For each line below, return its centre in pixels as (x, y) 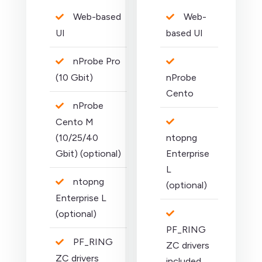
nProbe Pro (96, 61)
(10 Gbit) (74, 77)
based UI (185, 33)
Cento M (75, 122)
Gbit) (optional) (88, 154)
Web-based (96, 17)
